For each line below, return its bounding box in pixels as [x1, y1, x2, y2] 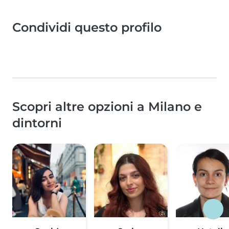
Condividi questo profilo [12, 20, 162, 35]
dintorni [12, 116, 62, 131]
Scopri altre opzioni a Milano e [12, 99, 202, 114]
